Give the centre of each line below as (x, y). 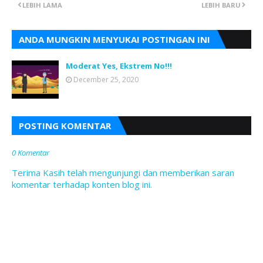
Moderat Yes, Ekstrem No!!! (119, 66)
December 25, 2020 (106, 80)
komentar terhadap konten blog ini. (82, 184)
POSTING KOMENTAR (65, 126)
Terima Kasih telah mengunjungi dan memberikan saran (123, 173)
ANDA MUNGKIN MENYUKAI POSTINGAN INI (114, 39)
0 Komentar (31, 153)
